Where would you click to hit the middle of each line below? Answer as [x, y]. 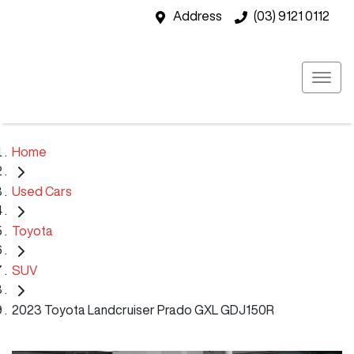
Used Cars [42, 191]
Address [198, 16]
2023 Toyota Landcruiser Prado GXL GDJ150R [143, 309]
